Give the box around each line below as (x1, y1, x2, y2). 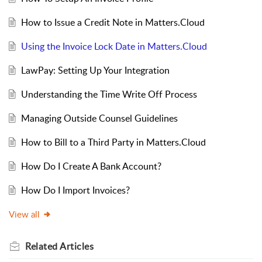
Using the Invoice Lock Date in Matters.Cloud (20, 40, 207, 53)
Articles (60, 240, 94, 253)
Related (25, 240, 60, 253)
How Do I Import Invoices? (20, 184, 130, 197)
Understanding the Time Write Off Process (20, 88, 197, 101)
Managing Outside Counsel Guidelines (20, 112, 178, 125)
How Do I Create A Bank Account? (20, 160, 161, 173)
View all (9, 208, 40, 220)
